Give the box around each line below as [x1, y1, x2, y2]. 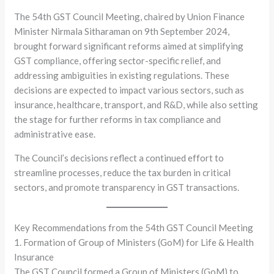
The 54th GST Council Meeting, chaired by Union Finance [14, 10, 245, 22]
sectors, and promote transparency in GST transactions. [14, 181, 240, 193]
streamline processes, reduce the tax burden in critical [14, 166, 231, 178]
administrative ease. [14, 128, 96, 139]
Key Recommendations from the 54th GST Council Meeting [14, 221, 254, 233]
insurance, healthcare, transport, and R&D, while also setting [14, 98, 259, 110]
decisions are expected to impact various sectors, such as [14, 84, 245, 95]
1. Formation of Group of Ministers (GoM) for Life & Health [14, 236, 254, 248]
